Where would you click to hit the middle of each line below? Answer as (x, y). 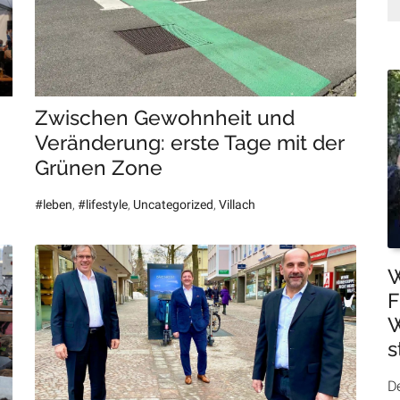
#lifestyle (102, 205)
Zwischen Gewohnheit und (164, 118)
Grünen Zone (98, 168)
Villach (237, 205)
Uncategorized (173, 205)
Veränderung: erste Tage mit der (189, 143)
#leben (53, 205)
